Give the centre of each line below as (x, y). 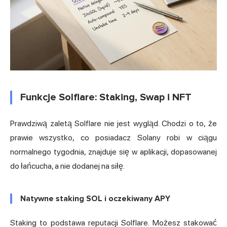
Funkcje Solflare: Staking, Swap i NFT (106, 98)
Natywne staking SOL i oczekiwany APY (95, 199)
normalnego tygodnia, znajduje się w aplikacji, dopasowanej (113, 152)
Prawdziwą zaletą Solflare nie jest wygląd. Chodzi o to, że (113, 124)
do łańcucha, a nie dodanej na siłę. (67, 166)
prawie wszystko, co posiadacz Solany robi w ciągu (113, 138)
